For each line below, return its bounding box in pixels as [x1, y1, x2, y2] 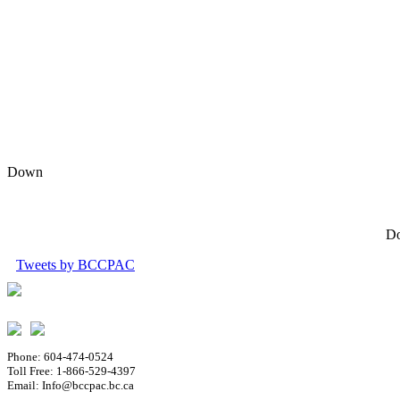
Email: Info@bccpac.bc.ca [7, 379, 134, 393]
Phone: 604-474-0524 [7, 350, 113, 364]
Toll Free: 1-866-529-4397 [7, 364, 136, 379]
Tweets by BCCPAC [16, 257, 135, 273]
